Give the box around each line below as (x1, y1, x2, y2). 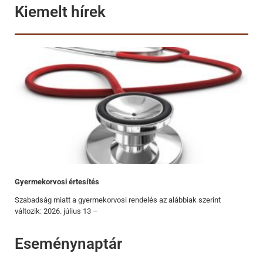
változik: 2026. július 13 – (15, 207, 98, 215)
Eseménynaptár (15, 235, 122, 252)
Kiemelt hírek (15, 3, 106, 21)
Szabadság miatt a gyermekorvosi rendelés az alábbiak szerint (15, 195, 221, 204)
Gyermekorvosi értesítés (15, 177, 99, 186)
